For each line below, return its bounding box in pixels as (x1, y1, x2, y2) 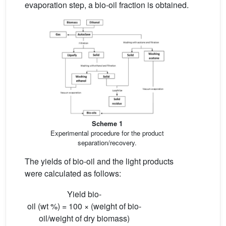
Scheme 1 (91, 118, 123, 128)
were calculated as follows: (25, 167, 121, 179)
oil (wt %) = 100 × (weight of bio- (27, 200, 141, 212)
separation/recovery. (77, 137, 137, 147)
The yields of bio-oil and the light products (25, 155, 174, 167)
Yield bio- (67, 188, 101, 200)
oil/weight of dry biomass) (39, 212, 130, 224)
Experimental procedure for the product (50, 128, 164, 138)
